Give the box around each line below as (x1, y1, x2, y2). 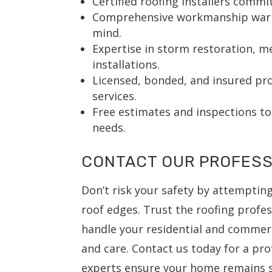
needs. (92, 120, 126, 135)
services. (92, 89, 137, 104)
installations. (92, 57, 160, 72)
